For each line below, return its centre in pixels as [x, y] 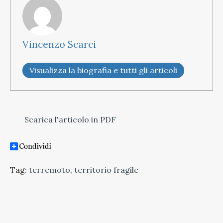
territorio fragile [106, 169]
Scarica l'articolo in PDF [69, 119]
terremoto [50, 169]
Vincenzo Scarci [59, 44]
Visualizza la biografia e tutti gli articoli [103, 70]
